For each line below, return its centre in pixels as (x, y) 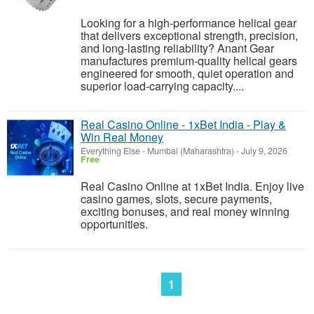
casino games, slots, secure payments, (176, 199)
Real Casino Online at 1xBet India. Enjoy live (192, 186)
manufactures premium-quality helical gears (189, 61)
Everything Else (110, 151)
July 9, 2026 (263, 151)
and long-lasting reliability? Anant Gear (177, 48)
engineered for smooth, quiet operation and (187, 73)
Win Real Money (122, 137)
